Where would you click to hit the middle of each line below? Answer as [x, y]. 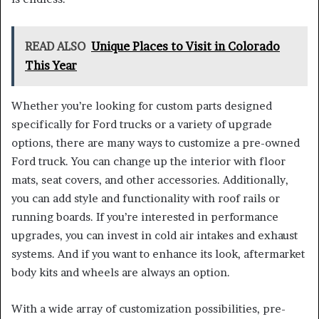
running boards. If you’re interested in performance [145, 216]
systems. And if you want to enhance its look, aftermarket [158, 253]
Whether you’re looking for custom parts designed [142, 105]
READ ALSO [55, 46]
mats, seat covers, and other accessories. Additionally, [150, 179]
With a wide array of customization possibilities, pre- [148, 308]
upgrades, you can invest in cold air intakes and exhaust [155, 235]
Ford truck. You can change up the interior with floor [148, 161]
